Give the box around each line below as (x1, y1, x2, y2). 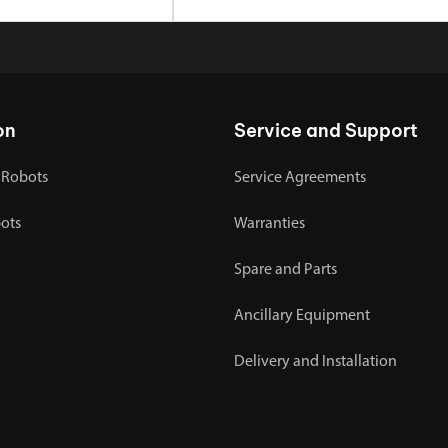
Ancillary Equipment (234, 307, 370, 324)
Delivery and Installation (234, 353, 397, 370)
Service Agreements (234, 169, 366, 186)
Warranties (234, 215, 305, 232)
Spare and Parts (234, 261, 337, 278)
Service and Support (234, 118, 418, 142)
